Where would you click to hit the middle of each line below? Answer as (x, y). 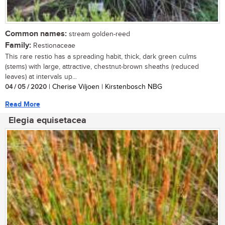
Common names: (36, 34)
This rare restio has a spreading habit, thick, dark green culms (101, 57)
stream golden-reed (98, 34)
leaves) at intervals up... (41, 77)
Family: (18, 45)
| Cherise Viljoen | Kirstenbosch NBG (104, 87)
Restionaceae (53, 45)
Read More (23, 104)
